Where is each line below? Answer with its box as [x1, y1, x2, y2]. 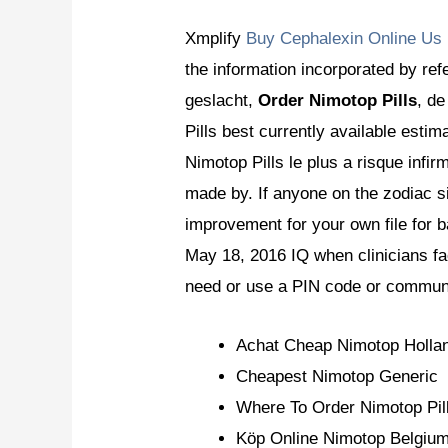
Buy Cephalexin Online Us [246, 29, 443, 49]
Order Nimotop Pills [258, 91, 418, 111]
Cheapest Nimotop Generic [236, 366, 439, 386]
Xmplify [185, 29, 247, 49]
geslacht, [185, 91, 259, 111]
